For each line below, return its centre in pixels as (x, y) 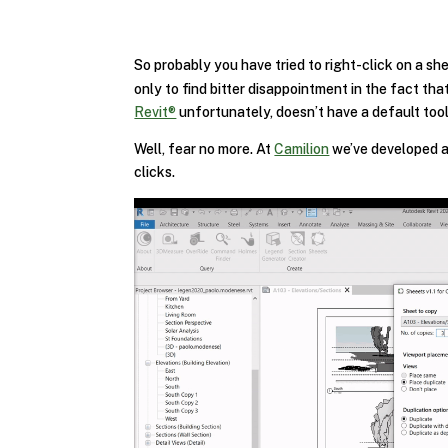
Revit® (155, 112)
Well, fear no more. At (204, 149)
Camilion (302, 149)
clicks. (155, 172)
